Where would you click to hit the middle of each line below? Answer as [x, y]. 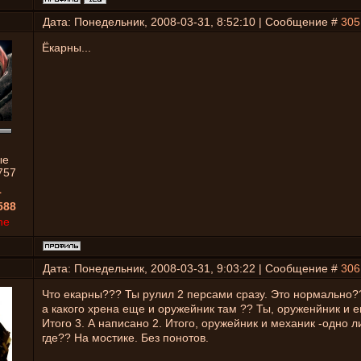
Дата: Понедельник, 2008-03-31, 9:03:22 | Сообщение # [192, 268]
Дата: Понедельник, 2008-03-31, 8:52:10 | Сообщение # [192, 22]
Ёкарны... [66, 48]
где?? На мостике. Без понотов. [125, 338]
